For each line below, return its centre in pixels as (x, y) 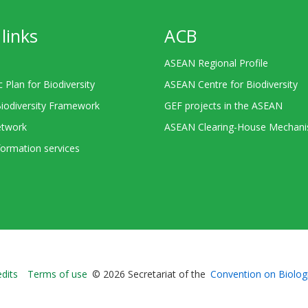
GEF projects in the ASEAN (223, 105)
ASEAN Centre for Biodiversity (231, 84)
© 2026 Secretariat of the (149, 274)
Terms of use (57, 274)
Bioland (182, 276)
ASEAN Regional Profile (216, 63)
